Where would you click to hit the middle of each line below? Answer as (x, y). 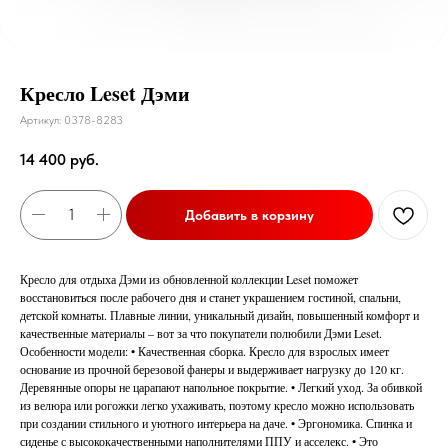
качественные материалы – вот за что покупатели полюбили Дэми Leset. (201, 332)
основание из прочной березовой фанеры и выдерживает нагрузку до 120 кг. (212, 368)
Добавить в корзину (249, 214)
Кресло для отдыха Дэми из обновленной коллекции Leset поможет (189, 278)
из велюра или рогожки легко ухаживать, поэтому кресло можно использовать (217, 404)
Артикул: (42, 120)
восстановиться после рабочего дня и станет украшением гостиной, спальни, (210, 296)
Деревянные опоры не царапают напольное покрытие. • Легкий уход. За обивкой (221, 386)
